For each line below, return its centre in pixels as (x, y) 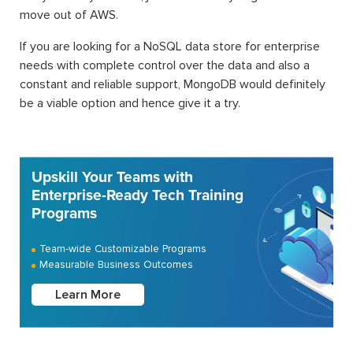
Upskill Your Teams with (112, 177)
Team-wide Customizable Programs (123, 249)
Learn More (88, 295)
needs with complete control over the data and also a (165, 65)
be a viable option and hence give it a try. (130, 103)
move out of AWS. (69, 15)
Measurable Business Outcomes (116, 264)
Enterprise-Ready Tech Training (137, 195)
